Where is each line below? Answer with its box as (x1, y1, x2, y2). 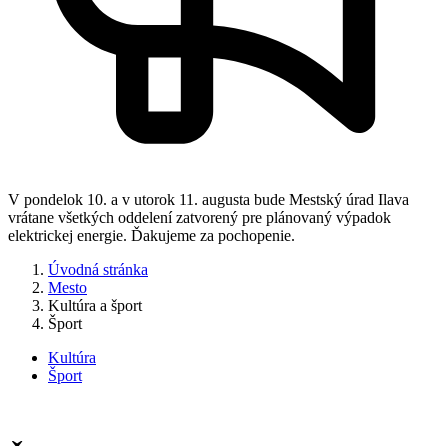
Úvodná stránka (48, 261, 148, 278)
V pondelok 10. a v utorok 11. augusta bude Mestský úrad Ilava (8, 191, 409, 208)
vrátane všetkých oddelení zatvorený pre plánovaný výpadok (8, 209, 391, 226)
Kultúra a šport (48, 297, 142, 314)
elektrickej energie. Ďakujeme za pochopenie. (8, 227, 295, 244)
